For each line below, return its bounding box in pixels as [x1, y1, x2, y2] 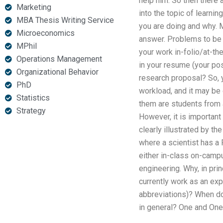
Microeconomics [16, 28, 75, 38]
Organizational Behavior [16, 67, 99, 77]
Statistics [16, 93, 50, 103]
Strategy [16, 106, 46, 115]
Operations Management [16, 54, 102, 64]
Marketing [16, 2, 51, 12]
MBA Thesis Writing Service [16, 15, 114, 25]
